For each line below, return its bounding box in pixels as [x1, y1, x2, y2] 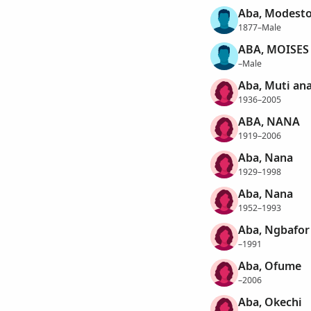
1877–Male [237, 21, 281, 33]
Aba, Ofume [237, 258, 301, 274]
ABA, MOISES [237, 42, 309, 58]
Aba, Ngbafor [237, 222, 310, 238]
